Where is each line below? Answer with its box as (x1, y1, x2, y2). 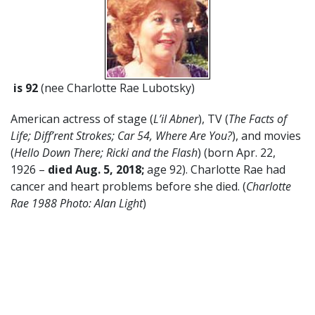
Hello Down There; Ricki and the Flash (14, 144, 198, 160)
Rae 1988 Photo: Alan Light (11, 195, 143, 211)
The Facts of (229, 110, 287, 127)
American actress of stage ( (11, 110, 153, 127)
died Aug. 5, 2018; (48, 161, 144, 177)
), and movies (232, 127, 301, 143)
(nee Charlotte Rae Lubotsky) (41, 79, 195, 96)
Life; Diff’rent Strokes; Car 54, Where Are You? (11, 127, 232, 143)
